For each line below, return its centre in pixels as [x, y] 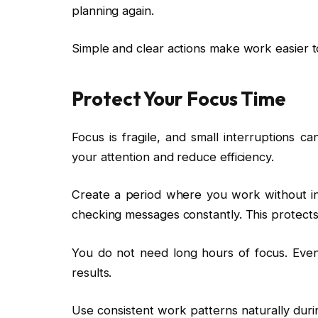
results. [92, 272]
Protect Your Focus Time [179, 98]
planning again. [113, 10]
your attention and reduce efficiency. [173, 157]
